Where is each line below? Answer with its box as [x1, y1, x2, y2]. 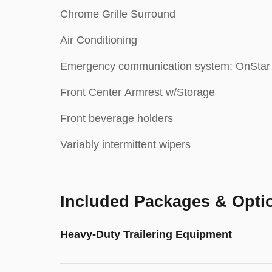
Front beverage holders [60, 112, 173, 124]
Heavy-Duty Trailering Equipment [60, 228, 232, 240]
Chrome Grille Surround [60, 8, 175, 20]
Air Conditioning [60, 34, 137, 46]
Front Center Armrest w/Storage [60, 86, 215, 98]
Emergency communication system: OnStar [60, 60, 270, 72]
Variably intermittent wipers [60, 138, 191, 151]
